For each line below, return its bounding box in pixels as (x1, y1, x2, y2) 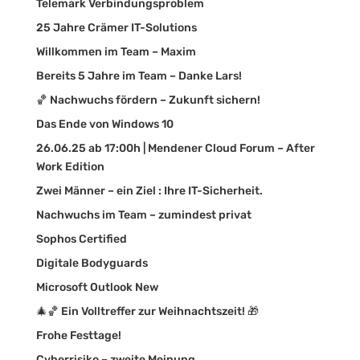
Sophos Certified (35, 231, 127, 246)
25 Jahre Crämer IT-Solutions (35, 20, 197, 35)
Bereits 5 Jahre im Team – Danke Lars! (35, 68, 242, 83)
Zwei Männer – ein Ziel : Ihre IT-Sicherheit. (35, 183, 263, 198)
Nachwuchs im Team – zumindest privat (35, 207, 252, 222)
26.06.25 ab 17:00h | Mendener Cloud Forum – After (35, 141, 315, 155)
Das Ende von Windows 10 (35, 117, 174, 131)
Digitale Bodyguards (35, 256, 148, 270)
